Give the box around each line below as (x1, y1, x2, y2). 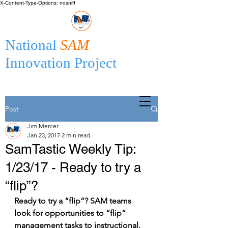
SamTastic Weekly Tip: (5, 141, 136, 157)
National (5, 37, 60, 53)
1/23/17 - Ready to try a (5, 160, 141, 175)
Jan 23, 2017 (27, 131, 60, 139)
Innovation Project (5, 54, 117, 71)
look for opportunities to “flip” (14, 208, 128, 218)
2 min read (62, 131, 90, 139)
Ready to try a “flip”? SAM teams (14, 196, 133, 206)
